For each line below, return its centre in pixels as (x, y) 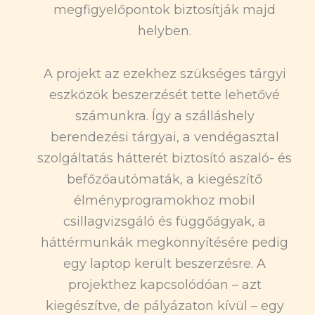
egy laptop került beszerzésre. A (165, 264)
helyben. (165, 31)
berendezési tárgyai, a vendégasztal (165, 137)
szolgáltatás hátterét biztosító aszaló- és (165, 159)
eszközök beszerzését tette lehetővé (165, 95)
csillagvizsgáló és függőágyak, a (165, 222)
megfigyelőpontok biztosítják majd (165, 9)
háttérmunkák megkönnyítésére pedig (165, 243)
